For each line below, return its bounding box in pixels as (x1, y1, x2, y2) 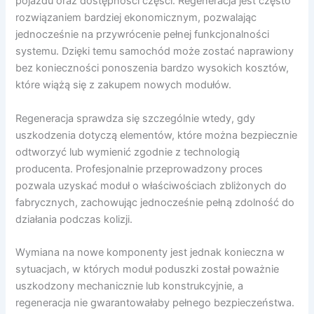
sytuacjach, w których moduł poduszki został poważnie (15, 263, 280, 276)
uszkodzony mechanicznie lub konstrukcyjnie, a (15, 280, 244, 293)
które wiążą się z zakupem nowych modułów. (15, 78, 232, 92)
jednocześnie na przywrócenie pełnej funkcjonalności (15, 28, 270, 41)
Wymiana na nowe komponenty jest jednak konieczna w (15, 246, 285, 259)
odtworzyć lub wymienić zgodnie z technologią (15, 145, 240, 158)
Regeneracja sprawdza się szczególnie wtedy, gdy (15, 111, 256, 125)
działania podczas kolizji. (15, 212, 133, 226)
